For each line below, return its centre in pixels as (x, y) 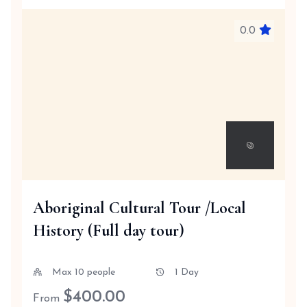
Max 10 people (84, 272)
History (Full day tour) (109, 231)
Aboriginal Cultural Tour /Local (139, 208)
